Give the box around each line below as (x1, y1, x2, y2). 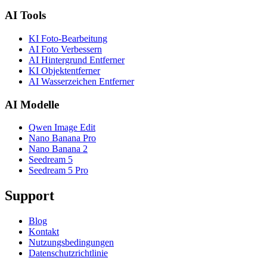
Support (5, 188, 54, 204)
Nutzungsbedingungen (29, 237, 114, 248)
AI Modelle (5, 98, 59, 111)
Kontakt (29, 226, 59, 237)
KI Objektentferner (29, 65, 100, 76)
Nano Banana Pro (29, 133, 96, 144)
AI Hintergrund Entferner (29, 54, 125, 65)
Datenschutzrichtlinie (29, 248, 108, 259)
